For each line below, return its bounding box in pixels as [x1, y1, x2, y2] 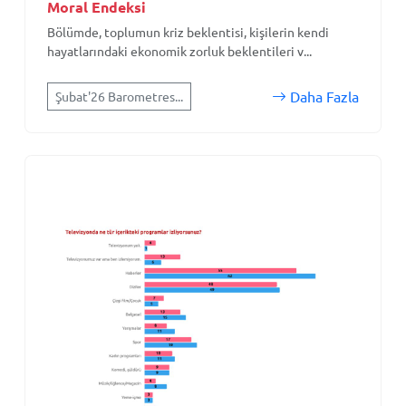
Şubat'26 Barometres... [55, 88, 183, 104]
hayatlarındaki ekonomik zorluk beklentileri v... [47, 43, 312, 59]
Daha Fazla [286, 87, 359, 105]
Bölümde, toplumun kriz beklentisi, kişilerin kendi [47, 24, 329, 40]
